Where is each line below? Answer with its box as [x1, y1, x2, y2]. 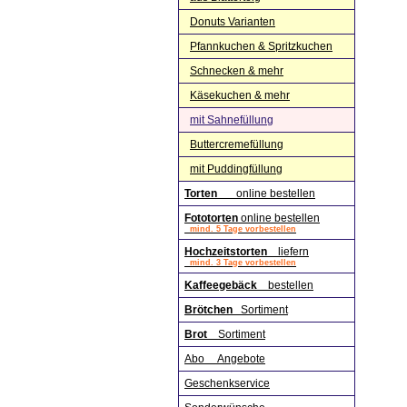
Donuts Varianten [190, 15, 275, 28]
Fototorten [184, 212, 238, 224]
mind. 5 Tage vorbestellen [184, 224, 296, 233]
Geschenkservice [184, 377, 270, 390]
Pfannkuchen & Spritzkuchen [190, 40, 333, 53]
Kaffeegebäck [184, 279, 257, 292]
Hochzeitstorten [184, 245, 267, 258]
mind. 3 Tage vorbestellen [184, 258, 296, 267]
